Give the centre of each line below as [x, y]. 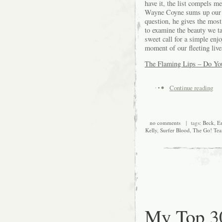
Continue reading [191, 88]
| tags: [192, 123]
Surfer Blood [175, 130]
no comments [165, 123]
